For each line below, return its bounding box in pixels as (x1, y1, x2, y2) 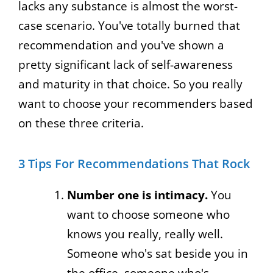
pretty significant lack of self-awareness (18, 56, 233, 73)
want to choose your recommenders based (18, 95, 253, 112)
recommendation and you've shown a (18, 37, 224, 53)
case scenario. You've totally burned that (18, 17, 240, 34)
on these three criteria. (18, 115, 144, 131)
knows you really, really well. (67, 225, 223, 242)
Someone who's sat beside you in (67, 245, 248, 261)
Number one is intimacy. (67, 186, 208, 203)
